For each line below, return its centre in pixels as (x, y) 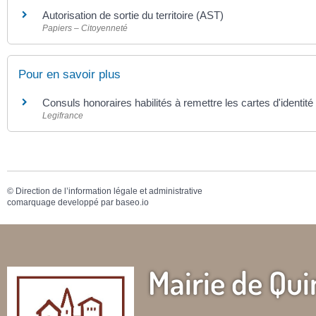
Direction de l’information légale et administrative (109, 192)
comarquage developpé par (61, 203)
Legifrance (63, 116)
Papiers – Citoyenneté (85, 28)
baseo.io (132, 203)
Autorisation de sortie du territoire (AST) (133, 15)
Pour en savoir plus (69, 74)
